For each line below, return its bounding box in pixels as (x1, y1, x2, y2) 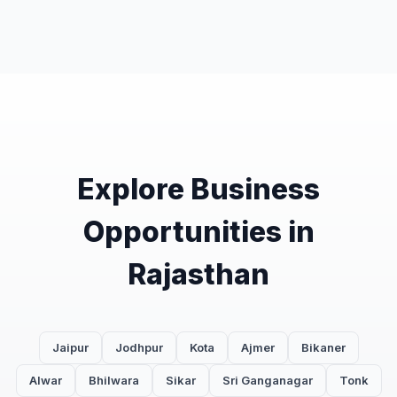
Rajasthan (128, 257, 269, 292)
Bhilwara (88, 373, 139, 388)
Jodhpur (114, 340, 163, 355)
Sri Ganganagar (222, 373, 313, 388)
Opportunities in (82, 214, 315, 250)
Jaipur (51, 340, 89, 355)
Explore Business (77, 172, 320, 207)
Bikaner (300, 340, 346, 355)
